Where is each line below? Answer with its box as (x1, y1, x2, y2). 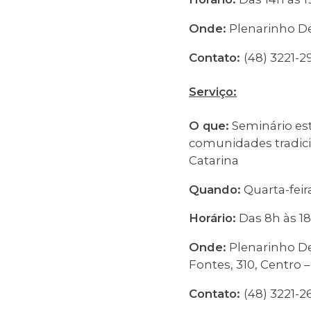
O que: (189, 118, 229, 133)
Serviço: (189, 84, 237, 99)
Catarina (189, 153, 239, 167)
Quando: (189, 182, 241, 196)
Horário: (189, 211, 236, 226)
